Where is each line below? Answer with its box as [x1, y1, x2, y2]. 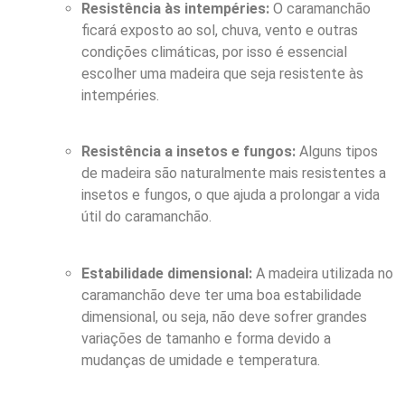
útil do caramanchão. [81, 208, 212, 226]
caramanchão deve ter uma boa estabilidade [81, 286, 362, 304]
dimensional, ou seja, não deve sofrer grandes [81, 307, 367, 325]
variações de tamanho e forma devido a [81, 329, 331, 347]
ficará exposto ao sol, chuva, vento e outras [81, 21, 358, 39]
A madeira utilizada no [252, 264, 393, 282]
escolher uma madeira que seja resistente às [81, 64, 363, 82]
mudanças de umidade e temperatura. [81, 351, 320, 369]
